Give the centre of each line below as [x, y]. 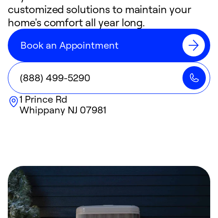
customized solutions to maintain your [100, 9]
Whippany [42, 110]
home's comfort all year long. [77, 22]
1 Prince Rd [44, 99]
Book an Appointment [70, 45]
